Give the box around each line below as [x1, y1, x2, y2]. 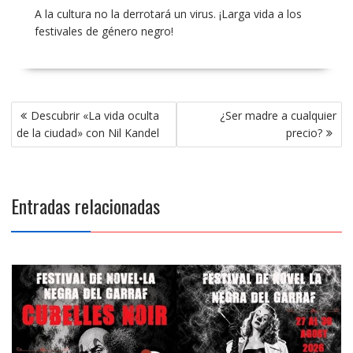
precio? [286, 125, 323, 140]
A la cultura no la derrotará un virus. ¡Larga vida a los [34, 6, 302, 21]
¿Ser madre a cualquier [220, 108, 337, 123]
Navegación [9, 97, 87, 125]
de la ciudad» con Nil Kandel [16, 125, 159, 140]
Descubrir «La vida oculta [30, 108, 159, 123]
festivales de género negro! [34, 24, 173, 39]
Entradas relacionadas [10, 191, 160, 220]
